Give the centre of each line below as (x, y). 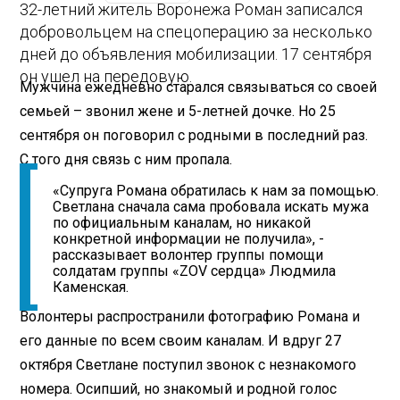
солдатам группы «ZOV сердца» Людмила (195, 271)
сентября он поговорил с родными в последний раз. (194, 135)
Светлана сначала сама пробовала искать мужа (211, 207)
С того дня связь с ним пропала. (126, 159)
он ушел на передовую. (106, 77)
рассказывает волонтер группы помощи (188, 255)
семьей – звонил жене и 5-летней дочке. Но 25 (178, 111)
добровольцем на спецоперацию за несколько (196, 32)
